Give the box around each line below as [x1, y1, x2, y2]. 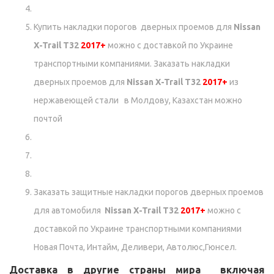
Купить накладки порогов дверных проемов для [34, 22, 234, 32]
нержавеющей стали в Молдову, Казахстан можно [34, 95, 242, 106]
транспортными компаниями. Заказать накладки [34, 59, 230, 69]
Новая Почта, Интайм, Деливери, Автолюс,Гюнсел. [34, 242, 239, 253]
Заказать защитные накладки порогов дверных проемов [34, 187, 264, 198]
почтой [34, 114, 62, 124]
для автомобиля [34, 206, 105, 216]
